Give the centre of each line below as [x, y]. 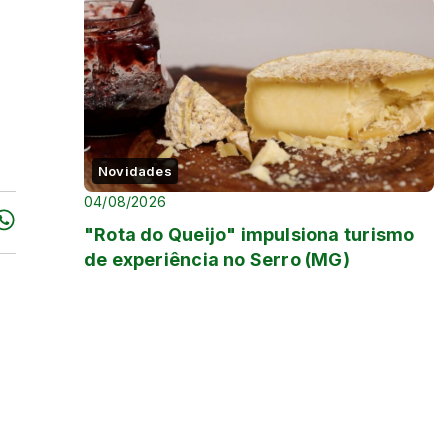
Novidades [135, 171]
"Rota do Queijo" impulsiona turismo [249, 235]
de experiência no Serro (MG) [217, 260]
